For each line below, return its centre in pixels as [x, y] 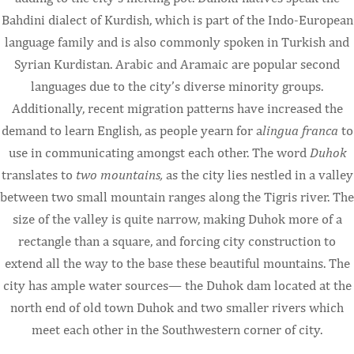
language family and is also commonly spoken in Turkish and [177, 41]
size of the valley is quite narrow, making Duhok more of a [177, 218]
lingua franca [300, 130]
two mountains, [121, 174]
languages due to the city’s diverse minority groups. [177, 86]
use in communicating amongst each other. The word [159, 152]
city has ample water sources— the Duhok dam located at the [177, 285]
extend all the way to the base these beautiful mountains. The [177, 263]
